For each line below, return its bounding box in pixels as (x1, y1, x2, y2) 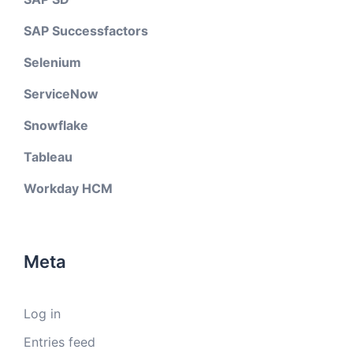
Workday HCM (24, 180, 113, 196)
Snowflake (24, 117, 88, 133)
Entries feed (24, 334, 95, 350)
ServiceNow (24, 86, 98, 102)
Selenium (24, 54, 81, 70)
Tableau (24, 149, 72, 165)
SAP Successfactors (24, 23, 148, 39)
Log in (24, 306, 61, 321)
